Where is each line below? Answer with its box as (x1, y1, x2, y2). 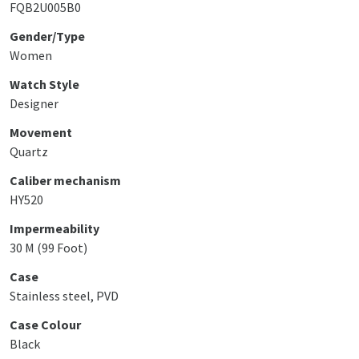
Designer (10, 95, 58, 111)
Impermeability (10, 220, 99, 236)
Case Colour (10, 317, 81, 333)
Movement (10, 124, 72, 140)
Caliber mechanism (10, 172, 121, 188)
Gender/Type (10, 28, 85, 44)
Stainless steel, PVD (10, 288, 119, 304)
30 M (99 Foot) (10, 240, 87, 256)
